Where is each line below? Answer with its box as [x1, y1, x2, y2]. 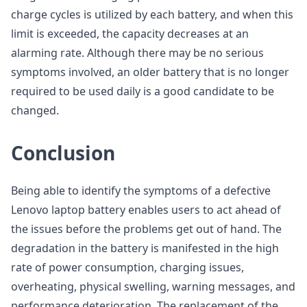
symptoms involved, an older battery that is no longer [11, 64, 289, 79]
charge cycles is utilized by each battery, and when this [11, 7, 293, 22]
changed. [11, 103, 59, 118]
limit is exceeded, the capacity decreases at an [11, 26, 249, 41]
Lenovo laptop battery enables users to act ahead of [11, 202, 281, 217]
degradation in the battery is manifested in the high [11, 241, 279, 256]
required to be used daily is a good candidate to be [11, 84, 274, 99]
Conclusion [11, 140, 115, 166]
